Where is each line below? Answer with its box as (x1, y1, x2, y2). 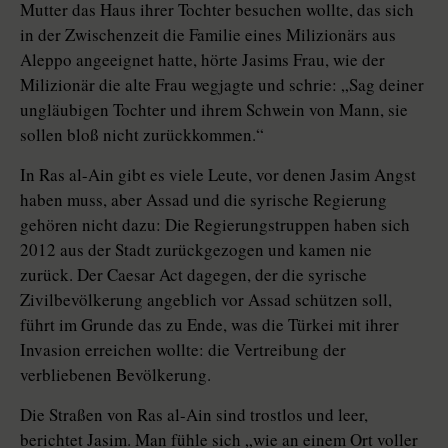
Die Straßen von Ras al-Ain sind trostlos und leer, (20, 403, 368, 427)
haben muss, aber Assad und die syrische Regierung (20, 188, 387, 212)
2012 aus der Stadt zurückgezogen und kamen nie (20, 238, 372, 262)
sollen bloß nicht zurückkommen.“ (20, 123, 264, 147)
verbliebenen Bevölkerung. (20, 363, 211, 387)
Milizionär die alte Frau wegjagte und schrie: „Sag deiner (20, 73, 424, 97)
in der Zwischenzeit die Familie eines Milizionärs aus (20, 23, 396, 47)
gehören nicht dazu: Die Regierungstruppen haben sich (20, 213, 410, 237)
